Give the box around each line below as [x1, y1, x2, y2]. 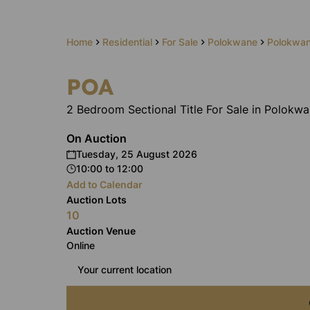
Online [66, 239, 95, 251]
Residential [102, 36, 152, 48]
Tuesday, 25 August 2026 [76, 148, 197, 160]
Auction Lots [66, 194, 127, 206]
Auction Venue [66, 225, 136, 237]
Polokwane [208, 36, 257, 48]
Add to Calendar [66, 179, 143, 190]
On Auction [66, 131, 127, 145]
